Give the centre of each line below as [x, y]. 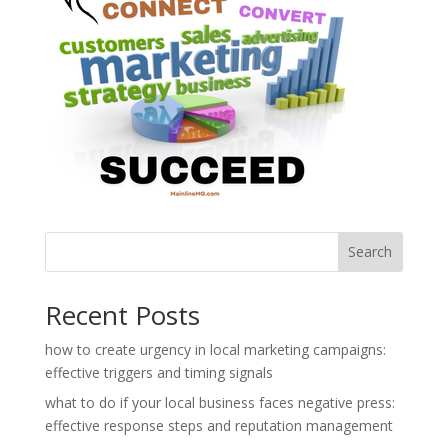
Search [370, 252]
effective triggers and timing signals [158, 372]
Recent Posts [122, 314]
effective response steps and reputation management [218, 425]
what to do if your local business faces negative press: [219, 402]
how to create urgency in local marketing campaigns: [215, 349]
